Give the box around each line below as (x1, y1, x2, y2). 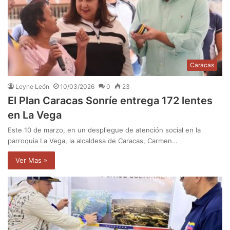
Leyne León (15, 82, 49, 90)
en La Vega (8, 108, 62, 121)
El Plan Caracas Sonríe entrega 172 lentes (8, 94, 213, 107)
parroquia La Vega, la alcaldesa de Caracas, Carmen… (8, 136, 178, 145)
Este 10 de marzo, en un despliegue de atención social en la (8, 125, 201, 134)
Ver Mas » (15, 156, 47, 164)
